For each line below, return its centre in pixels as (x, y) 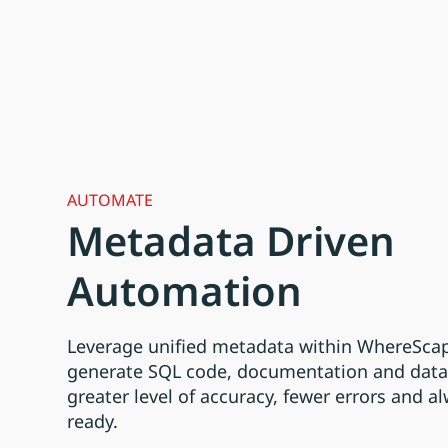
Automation (185, 290)
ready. (93, 420)
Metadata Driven (231, 240)
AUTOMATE (110, 199)
